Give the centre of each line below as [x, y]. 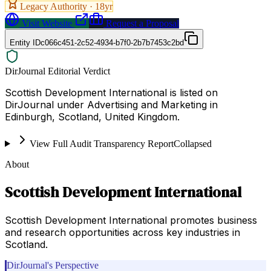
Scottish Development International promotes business [131, 220]
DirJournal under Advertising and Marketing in [111, 104]
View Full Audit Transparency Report [101, 143]
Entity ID [25, 42]
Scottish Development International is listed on [111, 92]
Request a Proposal [141, 23]
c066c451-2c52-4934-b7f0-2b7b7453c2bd [112, 42]
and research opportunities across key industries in [122, 232]
